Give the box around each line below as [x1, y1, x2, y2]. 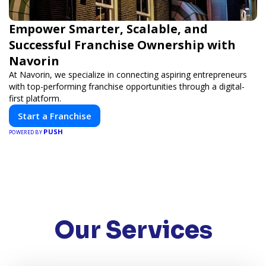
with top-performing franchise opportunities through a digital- [9, 81, 245, 92]
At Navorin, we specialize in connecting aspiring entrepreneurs [9, 69, 247, 80]
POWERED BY [9, 128, 44, 136]
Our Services [53, 215, 213, 245]
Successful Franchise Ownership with [9, 37, 236, 53]
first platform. [9, 93, 61, 104]
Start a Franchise [18, 110, 91, 122]
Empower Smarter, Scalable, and [9, 21, 208, 37]
